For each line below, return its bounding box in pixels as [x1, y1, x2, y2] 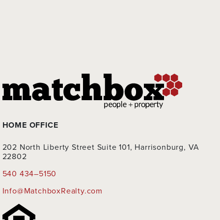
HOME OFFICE [2, 120, 58, 130]
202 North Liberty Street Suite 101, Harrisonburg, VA [2, 142, 200, 152]
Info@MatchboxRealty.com [2, 186, 103, 196]
